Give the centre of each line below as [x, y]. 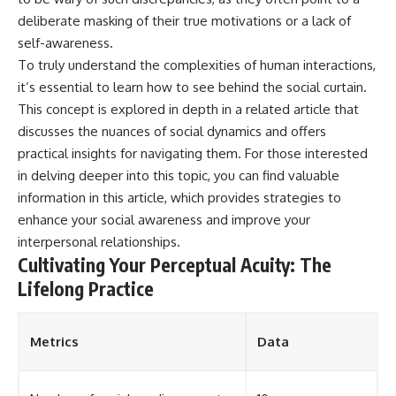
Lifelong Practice [86, 288]
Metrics [54, 342]
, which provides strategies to [253, 197]
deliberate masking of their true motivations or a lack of [184, 20]
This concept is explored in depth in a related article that [188, 109]
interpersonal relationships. [99, 241]
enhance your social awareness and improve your [164, 219]
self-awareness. [65, 42]
